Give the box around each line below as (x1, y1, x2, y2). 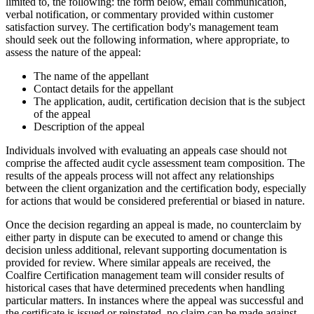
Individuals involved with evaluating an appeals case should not (6, 144, 287, 156)
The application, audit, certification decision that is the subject (34, 95, 305, 107)
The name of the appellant (34, 69, 149, 82)
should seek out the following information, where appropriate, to (6, 33, 289, 46)
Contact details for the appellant (34, 82, 173, 95)
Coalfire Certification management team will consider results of (6, 268, 284, 281)
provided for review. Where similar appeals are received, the (6, 256, 271, 268)
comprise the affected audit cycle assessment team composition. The (6, 156, 305, 169)
